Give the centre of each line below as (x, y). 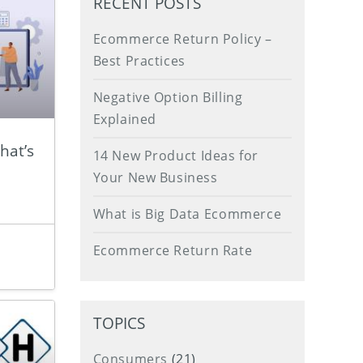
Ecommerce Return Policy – (182, 39)
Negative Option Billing (168, 97)
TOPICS (119, 323)
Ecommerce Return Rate (173, 250)
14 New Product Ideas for (175, 156)
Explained (124, 119)
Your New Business (155, 177)
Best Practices (139, 61)
